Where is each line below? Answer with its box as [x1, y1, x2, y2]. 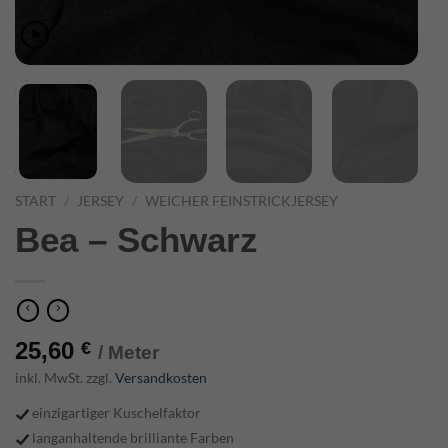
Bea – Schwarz [15, 220, 258, 260]
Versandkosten [115, 368, 207, 386]
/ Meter [98, 341, 159, 363]
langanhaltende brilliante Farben [29, 428, 234, 446]
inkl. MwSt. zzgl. [15, 368, 115, 386]
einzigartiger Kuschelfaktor [29, 403, 204, 421]
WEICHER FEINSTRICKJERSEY [145, 193, 339, 210]
